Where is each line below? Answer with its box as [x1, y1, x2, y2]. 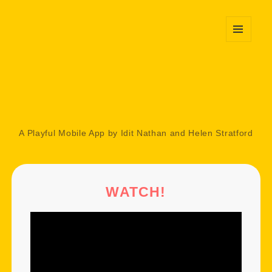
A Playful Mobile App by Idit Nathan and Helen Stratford [19, 129, 253, 138]
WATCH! [106, 183, 166, 200]
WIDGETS [226, 61, 260, 69]
